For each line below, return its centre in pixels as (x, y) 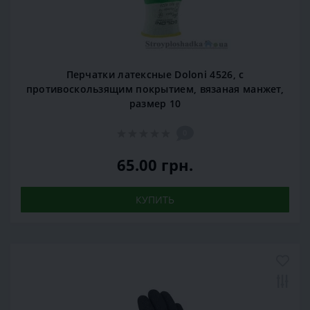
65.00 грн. (155, 164)
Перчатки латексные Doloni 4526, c (155, 74)
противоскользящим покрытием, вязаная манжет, (155, 89)
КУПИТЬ (155, 199)
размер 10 (155, 103)
